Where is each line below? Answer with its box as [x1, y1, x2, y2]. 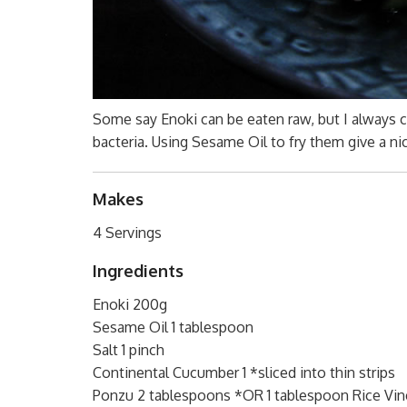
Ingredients [93, 260, 184, 281]
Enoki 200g [93, 294, 167, 313]
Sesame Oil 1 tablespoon [93, 317, 253, 336]
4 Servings [93, 223, 162, 242]
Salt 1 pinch [93, 340, 164, 359]
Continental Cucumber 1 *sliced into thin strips [93, 362, 395, 382]
